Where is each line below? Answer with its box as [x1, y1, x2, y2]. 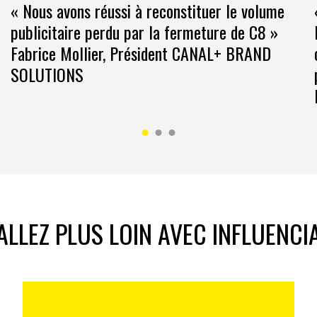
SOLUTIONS [11, 62, 83, 88]
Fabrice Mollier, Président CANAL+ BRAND [11, 40, 271, 67]
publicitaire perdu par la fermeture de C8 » [11, 19, 278, 45]
